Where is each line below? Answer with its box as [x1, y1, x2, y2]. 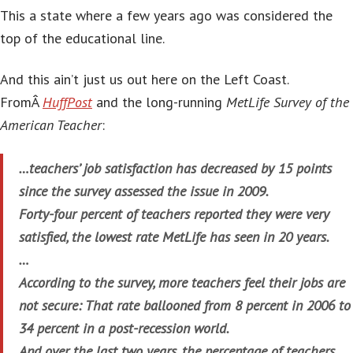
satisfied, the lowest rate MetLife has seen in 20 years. [19, 228, 329, 247]
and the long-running [92, 92, 226, 111]
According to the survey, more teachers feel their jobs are [19, 273, 345, 292]
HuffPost [43, 92, 92, 111]
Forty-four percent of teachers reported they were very [19, 205, 329, 224]
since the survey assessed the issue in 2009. [19, 182, 269, 201]
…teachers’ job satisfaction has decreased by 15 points [19, 159, 332, 178]
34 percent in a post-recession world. [19, 319, 229, 338]
